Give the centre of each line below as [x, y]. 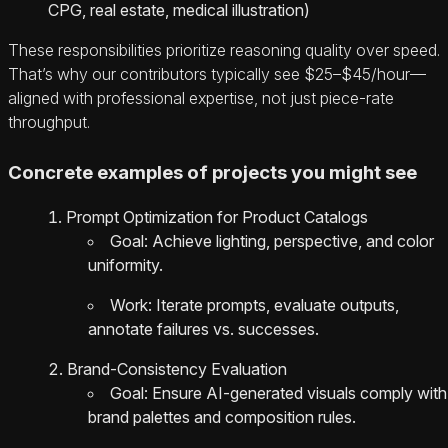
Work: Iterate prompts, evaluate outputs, [254, 305]
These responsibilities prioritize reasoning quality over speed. [224, 49]
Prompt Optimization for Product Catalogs [217, 217]
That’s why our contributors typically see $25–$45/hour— [217, 73]
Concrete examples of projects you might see [212, 172]
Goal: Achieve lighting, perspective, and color [272, 241]
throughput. [49, 121]
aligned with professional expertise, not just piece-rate [201, 97]
